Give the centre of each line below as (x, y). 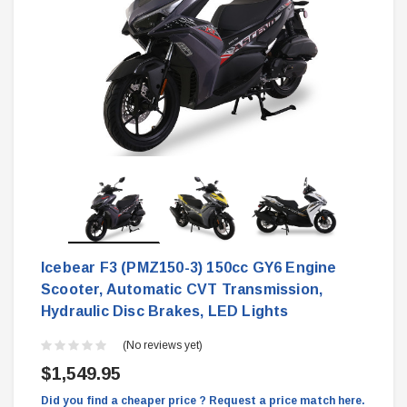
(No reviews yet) (163, 346)
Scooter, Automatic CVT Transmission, (182, 289)
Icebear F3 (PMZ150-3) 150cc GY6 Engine (189, 267)
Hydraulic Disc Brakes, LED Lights (165, 311)
